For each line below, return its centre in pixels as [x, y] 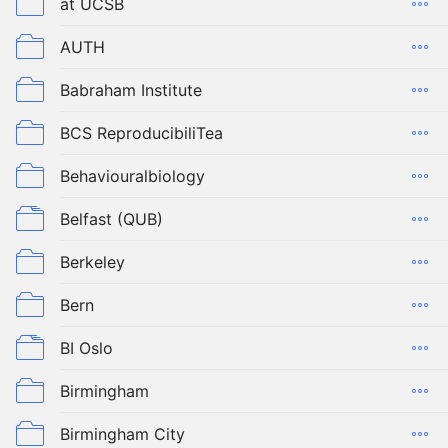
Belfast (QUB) [111, 219]
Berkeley [92, 262]
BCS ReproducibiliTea [141, 133]
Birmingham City [122, 434]
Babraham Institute [131, 90]
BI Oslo [86, 348]
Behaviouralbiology [132, 176]
